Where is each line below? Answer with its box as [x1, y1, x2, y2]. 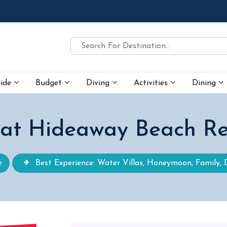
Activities [134, 79, 170, 87]
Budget [35, 79, 64, 87]
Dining [192, 79, 218, 87]
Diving [86, 79, 112, 87]
